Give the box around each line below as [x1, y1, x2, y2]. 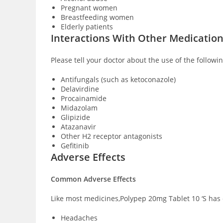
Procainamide [61, 94, 107, 103]
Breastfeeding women [61, 12, 136, 22]
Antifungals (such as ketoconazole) [61, 75, 176, 84]
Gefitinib [61, 141, 91, 150]
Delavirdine [61, 84, 99, 94]
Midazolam [61, 103, 100, 112]
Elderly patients [61, 22, 113, 31]
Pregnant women [61, 3, 119, 12]
